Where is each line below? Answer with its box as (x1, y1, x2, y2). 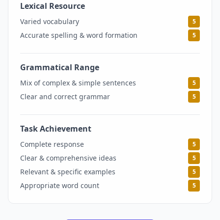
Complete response (20, 139, 84, 149)
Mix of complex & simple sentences (20, 78, 136, 87)
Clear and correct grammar (20, 92, 110, 101)
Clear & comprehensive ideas (20, 153, 116, 163)
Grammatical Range (20, 62, 99, 73)
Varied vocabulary (20, 17, 79, 26)
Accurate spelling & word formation (20, 30, 137, 40)
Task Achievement (20, 123, 91, 134)
